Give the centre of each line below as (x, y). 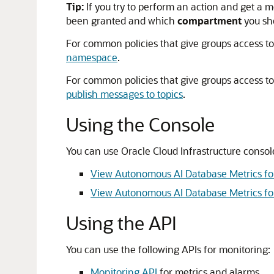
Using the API (121, 223)
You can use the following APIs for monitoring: (168, 249)
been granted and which (122, 20)
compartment (209, 20)
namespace (92, 57)
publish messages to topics (124, 94)
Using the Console (140, 124)
